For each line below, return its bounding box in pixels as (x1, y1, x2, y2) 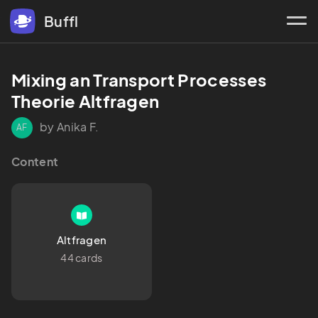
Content (11, 154, 59, 170)
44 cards (60, 251, 103, 265)
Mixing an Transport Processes (11, 69, 267, 90)
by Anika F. (40, 119, 99, 134)
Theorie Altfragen (11, 90, 160, 111)
